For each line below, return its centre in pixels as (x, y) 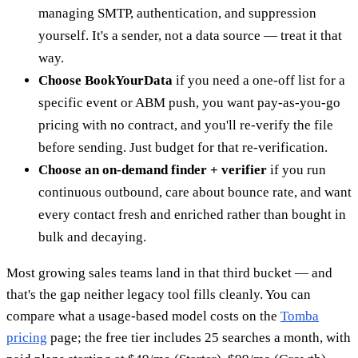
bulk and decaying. (92, 237)
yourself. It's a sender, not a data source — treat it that (190, 35)
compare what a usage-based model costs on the (143, 316)
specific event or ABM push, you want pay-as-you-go (189, 102)
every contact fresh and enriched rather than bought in (192, 214)
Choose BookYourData (105, 80)
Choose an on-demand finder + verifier (153, 169)
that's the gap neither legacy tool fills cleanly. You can (159, 294)
